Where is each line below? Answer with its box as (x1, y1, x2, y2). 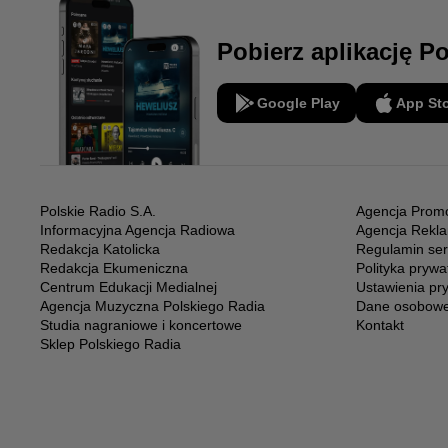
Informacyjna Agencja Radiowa (40, 222, 235, 239)
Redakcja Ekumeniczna (40, 260, 188, 277)
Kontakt (356, 317, 404, 334)
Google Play (257, 94, 340, 111)
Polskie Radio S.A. (40, 203, 156, 220)
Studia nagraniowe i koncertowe (40, 317, 242, 334)
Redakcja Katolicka (40, 241, 160, 258)
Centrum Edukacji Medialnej (40, 279, 217, 296)
